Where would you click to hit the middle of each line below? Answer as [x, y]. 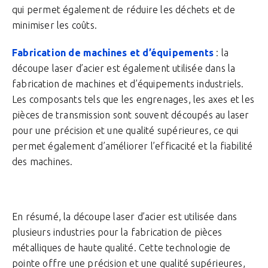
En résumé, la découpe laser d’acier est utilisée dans [125, 217]
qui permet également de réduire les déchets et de [124, 10]
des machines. [42, 162]
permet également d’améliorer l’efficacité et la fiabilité [133, 146]
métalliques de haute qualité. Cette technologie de [121, 248]
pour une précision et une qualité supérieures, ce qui [125, 130]
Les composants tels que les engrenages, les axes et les [133, 99]
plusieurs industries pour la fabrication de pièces [117, 232]
